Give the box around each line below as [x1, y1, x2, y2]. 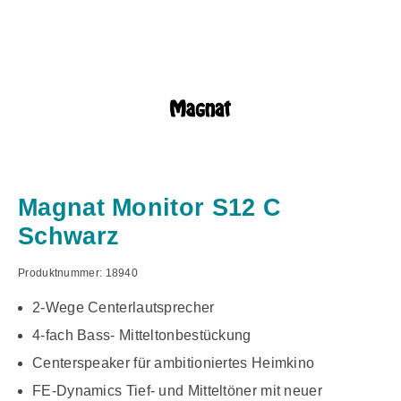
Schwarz [18, 222, 120, 251]
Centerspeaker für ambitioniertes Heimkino [32, 355, 315, 371]
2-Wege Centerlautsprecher [32, 300, 215, 316]
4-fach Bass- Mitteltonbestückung [32, 328, 252, 344]
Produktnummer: [18, 267, 106, 280]
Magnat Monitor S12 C [18, 193, 281, 222]
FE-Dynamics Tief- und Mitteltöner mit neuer [32, 383, 322, 399]
